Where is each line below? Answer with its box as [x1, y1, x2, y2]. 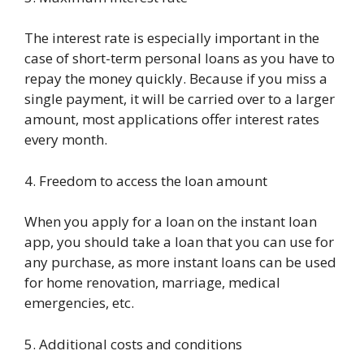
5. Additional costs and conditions [24, 334, 242, 353]
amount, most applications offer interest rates [24, 110, 319, 129]
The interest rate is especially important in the [24, 28, 319, 48]
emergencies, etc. [24, 293, 134, 313]
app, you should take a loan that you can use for [24, 232, 334, 252]
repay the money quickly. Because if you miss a [24, 69, 327, 89]
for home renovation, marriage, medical [24, 273, 280, 292]
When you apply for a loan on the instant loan [24, 212, 317, 232]
